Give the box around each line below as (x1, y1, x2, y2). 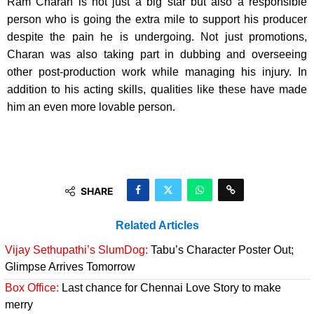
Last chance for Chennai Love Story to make (59, 281, 281, 294)
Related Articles (115, 219, 199, 231)
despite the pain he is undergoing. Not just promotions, (7, 30, 307, 43)
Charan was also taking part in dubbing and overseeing (7, 48, 307, 60)
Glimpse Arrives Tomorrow (5, 260, 135, 273)
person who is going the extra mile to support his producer (7, 13, 307, 25)
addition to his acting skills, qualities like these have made (7, 83, 307, 95)
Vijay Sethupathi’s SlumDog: (5, 243, 148, 256)
